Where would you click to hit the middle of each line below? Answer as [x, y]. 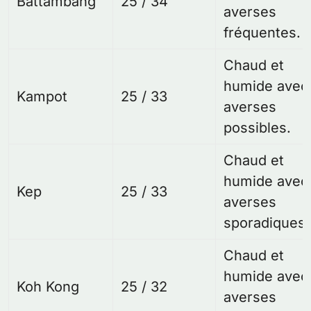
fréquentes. [262, 33]
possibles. [258, 128]
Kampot [42, 96]
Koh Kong [48, 287]
